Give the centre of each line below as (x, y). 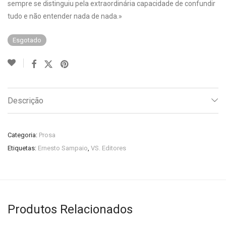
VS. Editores (108, 148)
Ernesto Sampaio (63, 148)
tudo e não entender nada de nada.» (65, 16)
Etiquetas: (23, 148)
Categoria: (23, 135)
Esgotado (27, 40)
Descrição (25, 101)
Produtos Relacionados (70, 209)
